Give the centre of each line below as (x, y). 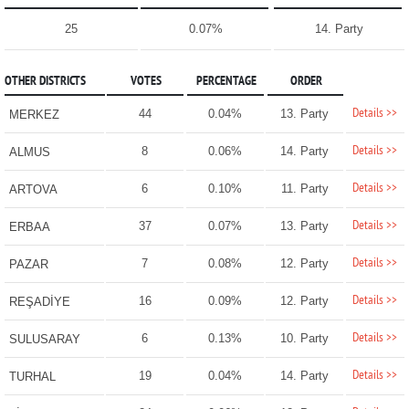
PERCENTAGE (226, 82)
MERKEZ (34, 115)
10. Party (305, 339)
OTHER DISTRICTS (45, 82)
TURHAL (32, 377)
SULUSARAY (44, 340)
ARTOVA (33, 190)
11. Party (304, 189)
